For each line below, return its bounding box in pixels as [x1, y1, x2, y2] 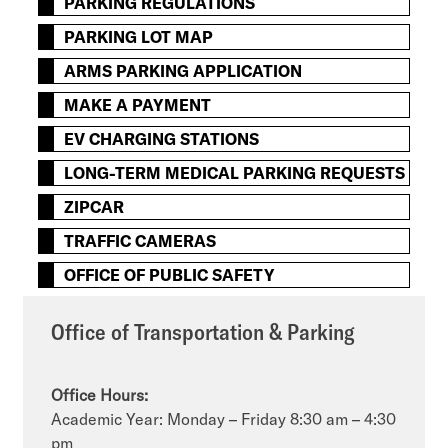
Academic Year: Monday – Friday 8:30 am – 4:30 [51, 408, 397, 429]
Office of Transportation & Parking [51, 317, 355, 346]
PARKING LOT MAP [64, 26, 214, 47]
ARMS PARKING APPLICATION [64, 60, 303, 81]
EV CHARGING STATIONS [64, 128, 260, 149]
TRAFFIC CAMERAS [64, 230, 217, 251]
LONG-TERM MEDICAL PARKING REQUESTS [64, 162, 406, 183]
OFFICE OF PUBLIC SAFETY [64, 264, 276, 285]
